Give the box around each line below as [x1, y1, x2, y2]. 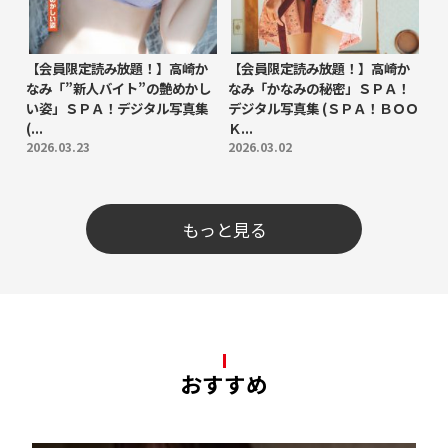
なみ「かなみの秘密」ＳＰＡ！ [228, 77, 411, 98]
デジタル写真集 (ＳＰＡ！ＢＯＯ [228, 97, 419, 118]
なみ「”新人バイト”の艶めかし [26, 77, 212, 98]
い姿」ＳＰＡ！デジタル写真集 [26, 97, 209, 118]
